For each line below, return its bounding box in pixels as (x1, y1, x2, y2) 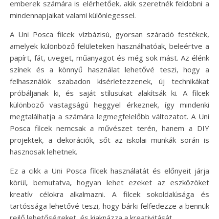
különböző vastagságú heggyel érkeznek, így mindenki (10, 99, 209, 109)
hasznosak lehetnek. (10, 146, 77, 156)
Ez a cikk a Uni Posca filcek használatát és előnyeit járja (10, 165, 209, 175)
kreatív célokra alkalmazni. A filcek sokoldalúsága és (10, 189, 209, 199)
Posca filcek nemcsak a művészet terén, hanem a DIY (10, 123, 209, 133)
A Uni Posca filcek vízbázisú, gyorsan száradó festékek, (10, 29, 209, 39)
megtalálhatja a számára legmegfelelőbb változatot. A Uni (10, 111, 209, 121)
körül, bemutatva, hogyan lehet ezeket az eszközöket (10, 177, 209, 187)
